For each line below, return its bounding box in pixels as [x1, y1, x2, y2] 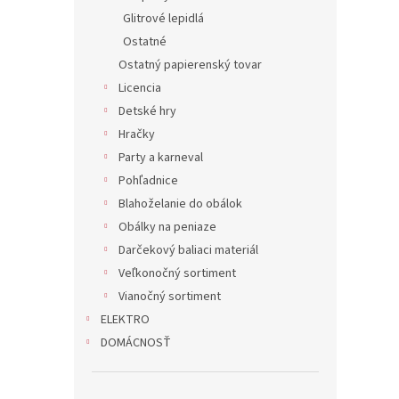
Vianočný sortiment [118, 288, 221, 305]
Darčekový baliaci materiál [118, 241, 258, 259]
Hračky [118, 126, 155, 143]
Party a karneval [118, 149, 203, 167]
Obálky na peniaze [118, 218, 216, 236]
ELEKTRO [101, 311, 150, 329]
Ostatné [123, 33, 167, 51]
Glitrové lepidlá [123, 10, 204, 28]
